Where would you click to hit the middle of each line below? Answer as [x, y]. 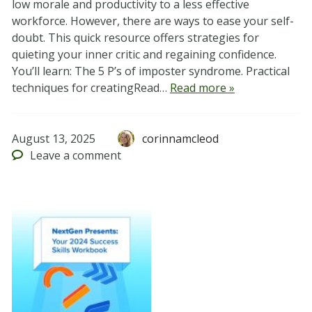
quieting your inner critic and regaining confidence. [144, 55]
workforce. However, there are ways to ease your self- [153, 21]
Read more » [202, 88]
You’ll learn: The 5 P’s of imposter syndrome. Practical [150, 71]
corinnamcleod [181, 139]
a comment [91, 156]
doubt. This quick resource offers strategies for [135, 38]
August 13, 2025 [53, 139]
